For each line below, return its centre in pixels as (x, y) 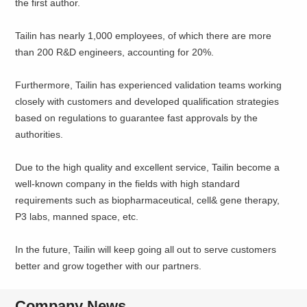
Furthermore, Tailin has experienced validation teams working (149, 85)
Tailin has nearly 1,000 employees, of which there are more (144, 35)
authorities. (39, 134)
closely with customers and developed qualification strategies (147, 101)
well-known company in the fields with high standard (128, 183)
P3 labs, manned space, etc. (77, 216)
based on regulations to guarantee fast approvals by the (137, 118)
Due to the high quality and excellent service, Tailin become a (148, 167)
